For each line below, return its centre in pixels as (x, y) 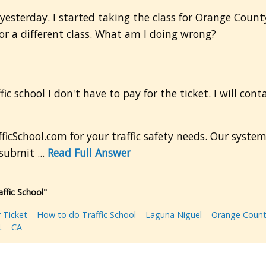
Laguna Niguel (174, 215)
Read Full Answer (89, 153)
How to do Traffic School (86, 215)
